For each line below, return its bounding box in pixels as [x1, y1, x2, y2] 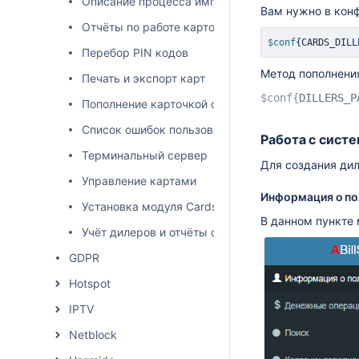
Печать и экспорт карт [82, 71, 205, 85]
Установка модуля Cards [82, 200, 217, 213]
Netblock [69, 328, 117, 341]
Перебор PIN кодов [82, 46, 188, 59]
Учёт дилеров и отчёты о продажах [82, 225, 276, 239]
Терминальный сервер [82, 148, 208, 162]
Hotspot [69, 276, 111, 290]
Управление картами [82, 174, 196, 188]
